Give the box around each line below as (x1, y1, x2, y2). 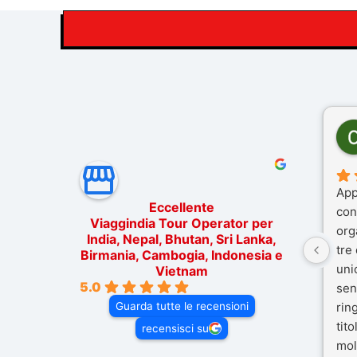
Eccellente (149, 198, 214, 215)
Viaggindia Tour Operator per (90, 214, 273, 231)
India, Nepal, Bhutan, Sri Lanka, (87, 230, 277, 247)
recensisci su (142, 321, 209, 335)
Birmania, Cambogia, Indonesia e (80, 246, 283, 263)
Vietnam (155, 262, 208, 279)
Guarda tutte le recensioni (115, 299, 249, 312)
